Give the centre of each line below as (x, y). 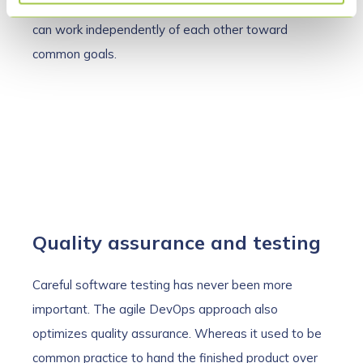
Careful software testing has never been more (162, 285)
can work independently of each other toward (160, 30)
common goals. (75, 54)
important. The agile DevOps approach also (155, 310)
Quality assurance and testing (177, 243)
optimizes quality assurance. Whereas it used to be (177, 334)
